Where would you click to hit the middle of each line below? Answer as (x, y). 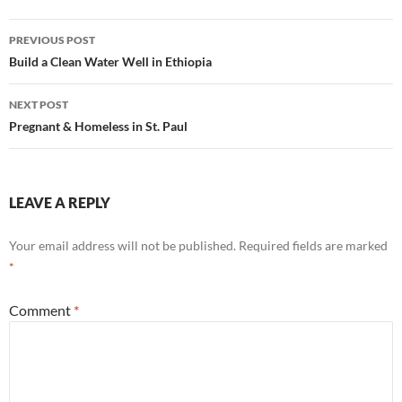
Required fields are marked (313, 245)
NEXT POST (39, 105)
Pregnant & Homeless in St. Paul (98, 126)
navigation (64, 65)
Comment (41, 310)
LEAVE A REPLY (60, 202)
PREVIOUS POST (52, 40)
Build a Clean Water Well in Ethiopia (110, 61)
